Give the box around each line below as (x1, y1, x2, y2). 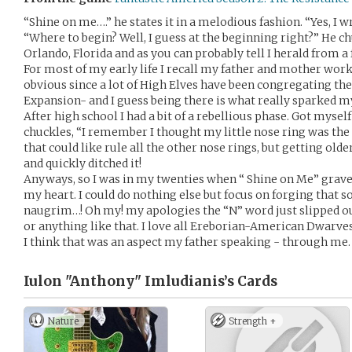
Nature (47, 315, 79, 327)
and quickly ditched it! (24, 156, 141, 170)
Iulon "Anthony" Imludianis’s (24, 273, 234, 290)
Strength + (229, 315, 277, 327)
